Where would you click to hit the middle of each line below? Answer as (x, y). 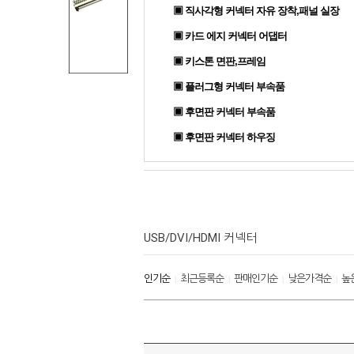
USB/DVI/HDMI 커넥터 (200, 238)
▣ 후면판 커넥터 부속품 (224, 112)
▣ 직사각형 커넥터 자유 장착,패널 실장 (256, 11)
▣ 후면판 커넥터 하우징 (224, 137)
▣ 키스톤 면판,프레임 (219, 61)
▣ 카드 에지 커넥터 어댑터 (230, 36)
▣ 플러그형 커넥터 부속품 (229, 87)
